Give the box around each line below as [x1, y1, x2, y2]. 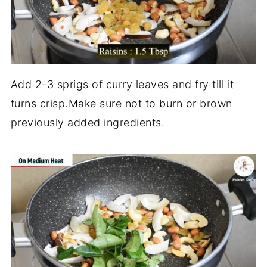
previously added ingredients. [10, 116, 165, 129]
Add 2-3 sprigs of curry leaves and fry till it [10, 78, 234, 91]
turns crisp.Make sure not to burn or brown [10, 97, 232, 110]
